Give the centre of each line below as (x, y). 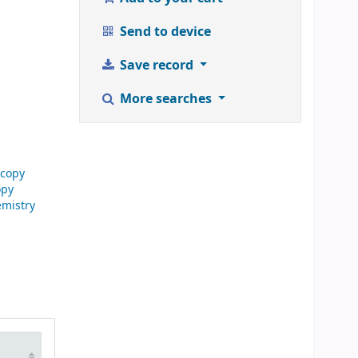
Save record (156, 65)
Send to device (163, 32)
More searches (165, 99)
